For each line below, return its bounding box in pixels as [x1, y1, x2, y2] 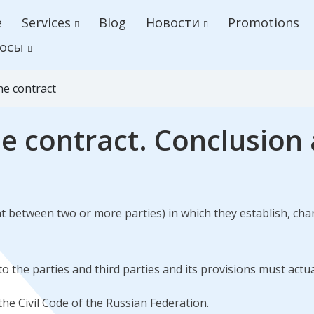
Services [22, 14, 71, 31]
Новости [146, 14, 200, 31]
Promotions [228, 14, 300, 31]
